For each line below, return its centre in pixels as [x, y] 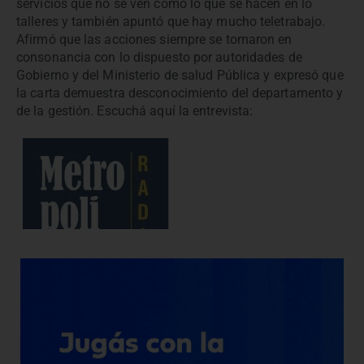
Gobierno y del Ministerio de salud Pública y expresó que [180, 75]
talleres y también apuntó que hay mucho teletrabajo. [171, 22]
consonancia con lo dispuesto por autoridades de [159, 57]
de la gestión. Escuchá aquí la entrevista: [135, 111]
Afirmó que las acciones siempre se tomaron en [154, 39]
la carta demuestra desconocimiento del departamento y [180, 93]
